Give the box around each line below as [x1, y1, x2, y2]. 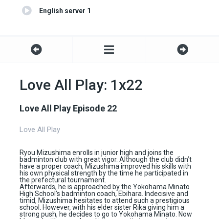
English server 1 [39, 7, 91, 15]
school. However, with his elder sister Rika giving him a [20, 203, 184, 212]
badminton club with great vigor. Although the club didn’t [20, 155, 192, 164]
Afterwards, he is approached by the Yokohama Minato [20, 183, 190, 191]
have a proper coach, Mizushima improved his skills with [20, 162, 191, 171]
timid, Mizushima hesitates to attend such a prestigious [20, 197, 190, 205]
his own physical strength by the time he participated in [20, 169, 188, 177]
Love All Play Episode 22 [20, 103, 117, 114]
